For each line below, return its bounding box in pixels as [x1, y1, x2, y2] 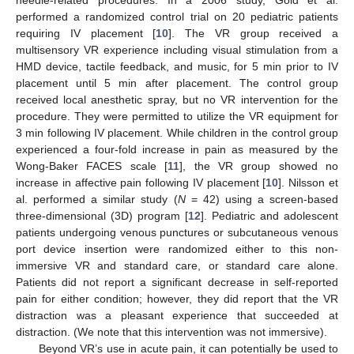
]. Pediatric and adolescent [201, 209, 338, 222]
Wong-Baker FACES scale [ [16, 159, 168, 172]
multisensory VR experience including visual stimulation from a [16, 43, 338, 56]
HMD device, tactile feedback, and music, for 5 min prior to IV [16, 59, 338, 73]
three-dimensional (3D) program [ [16, 209, 188, 222]
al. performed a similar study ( [16, 192, 178, 205]
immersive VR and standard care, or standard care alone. [16, 258, 338, 272]
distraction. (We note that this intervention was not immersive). [16, 325, 327, 338]
